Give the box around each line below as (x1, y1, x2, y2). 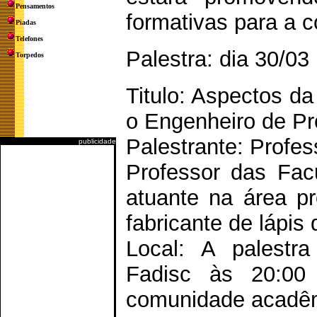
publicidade (79, 137, 116, 145)
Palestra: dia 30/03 (126, 47, 309, 71)
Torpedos (16, 51, 44, 59)
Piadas (16, 18, 36, 26)
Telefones (16, 35, 43, 42)
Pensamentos (16, 2, 54, 10)
